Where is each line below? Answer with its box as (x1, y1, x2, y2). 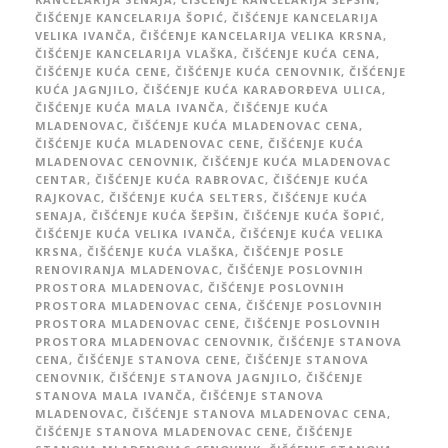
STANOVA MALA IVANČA (35, 387, 192, 403)
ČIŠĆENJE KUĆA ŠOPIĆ (243, 207, 381, 223)
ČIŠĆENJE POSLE (243, 243, 344, 259)
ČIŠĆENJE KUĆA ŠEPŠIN (91, 207, 235, 223)
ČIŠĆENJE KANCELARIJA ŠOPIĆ (35, 9, 224, 25)
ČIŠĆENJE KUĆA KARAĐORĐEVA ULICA (143, 81, 382, 97)
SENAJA (35, 207, 83, 223)
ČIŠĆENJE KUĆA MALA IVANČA (35, 99, 225, 115)
